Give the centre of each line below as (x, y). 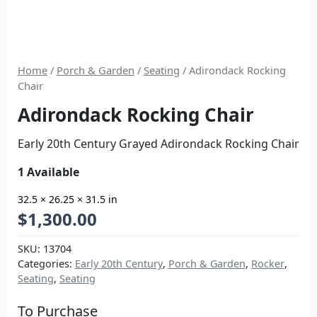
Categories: (46, 263)
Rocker (267, 263)
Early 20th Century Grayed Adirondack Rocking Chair (158, 143)
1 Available (48, 172)
